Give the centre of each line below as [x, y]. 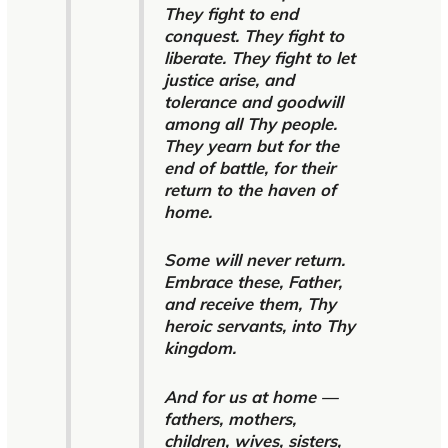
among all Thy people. [250, 123]
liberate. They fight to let [259, 57]
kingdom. [199, 348]
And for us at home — [250, 396]
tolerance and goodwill [253, 101]
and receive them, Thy [249, 304]
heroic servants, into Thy [259, 326]
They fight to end [230, 13]
